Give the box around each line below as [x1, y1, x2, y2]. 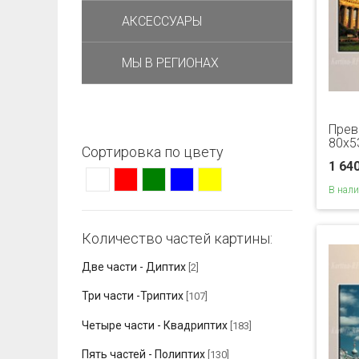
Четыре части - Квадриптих [82, 318, 228, 332]
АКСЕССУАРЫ [122, 14, 202, 29]
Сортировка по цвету [82, 143, 224, 160]
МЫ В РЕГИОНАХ [122, 55, 219, 71]
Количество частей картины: [82, 230, 272, 247]
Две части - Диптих [82, 260, 186, 274]
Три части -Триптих [82, 289, 184, 303]
